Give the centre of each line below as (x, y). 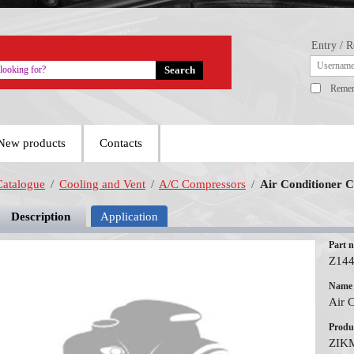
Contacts (121, 143)
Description (41, 217)
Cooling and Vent (102, 184)
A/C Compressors (202, 184)
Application (129, 217)
